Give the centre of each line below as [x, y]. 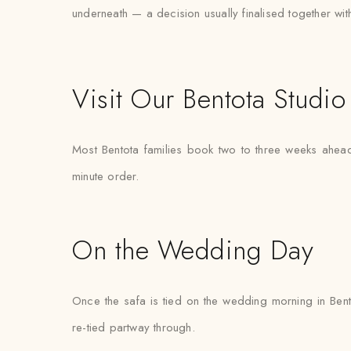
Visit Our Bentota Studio [209, 99]
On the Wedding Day [193, 250]
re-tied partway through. [134, 327]
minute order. [106, 176]
